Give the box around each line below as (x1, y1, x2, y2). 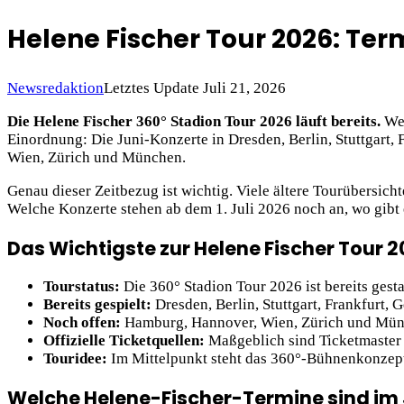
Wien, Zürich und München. (7, 149, 186, 167)
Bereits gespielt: (43, 296, 151, 314)
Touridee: (43, 350, 107, 368)
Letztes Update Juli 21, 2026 (104, 79, 286, 97)
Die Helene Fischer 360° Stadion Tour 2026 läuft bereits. (7, 113, 381, 131)
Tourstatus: (43, 278, 120, 296)
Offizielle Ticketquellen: (43, 332, 205, 350)
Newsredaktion (7, 79, 104, 97)
